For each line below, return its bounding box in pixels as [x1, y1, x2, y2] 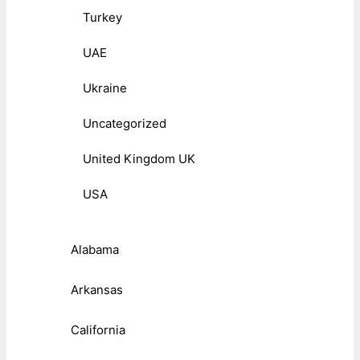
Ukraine [83, 80, 127, 96]
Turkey [83, 9, 122, 25]
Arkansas [71, 281, 123, 297]
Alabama [71, 241, 119, 257]
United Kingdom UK [83, 150, 195, 166]
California [71, 321, 125, 337]
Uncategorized [83, 115, 166, 131]
